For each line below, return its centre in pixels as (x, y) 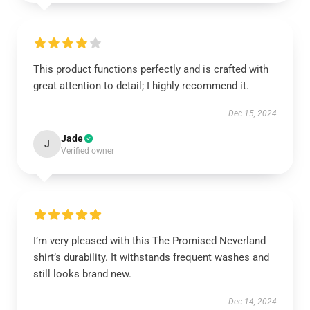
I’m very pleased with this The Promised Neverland (149, 241)
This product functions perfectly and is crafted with (151, 69)
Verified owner (88, 151)
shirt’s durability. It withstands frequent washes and (151, 257)
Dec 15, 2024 (253, 113)
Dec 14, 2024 (253, 302)
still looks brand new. (82, 274)
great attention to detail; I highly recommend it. (141, 86)
